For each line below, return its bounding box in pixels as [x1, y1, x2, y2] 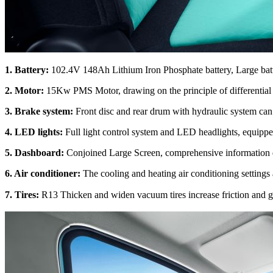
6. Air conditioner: [5, 168, 83, 179]
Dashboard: [15, 147, 66, 158]
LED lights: [15, 126, 65, 137]
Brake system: [15, 105, 76, 116]
